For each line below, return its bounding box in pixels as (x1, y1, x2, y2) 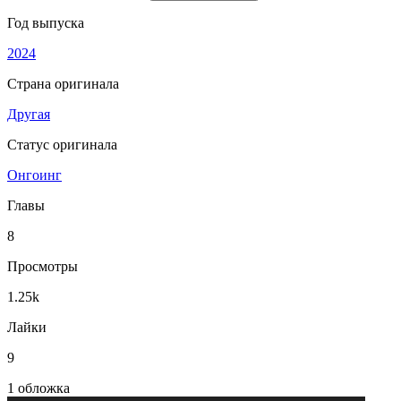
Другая (7, 107, 50, 122)
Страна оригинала (7, 76, 119, 91)
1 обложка (7, 380, 70, 396)
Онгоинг (7, 167, 62, 183)
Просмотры (7, 259, 78, 274)
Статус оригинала (7, 137, 117, 152)
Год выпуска (7, 15, 84, 30)
